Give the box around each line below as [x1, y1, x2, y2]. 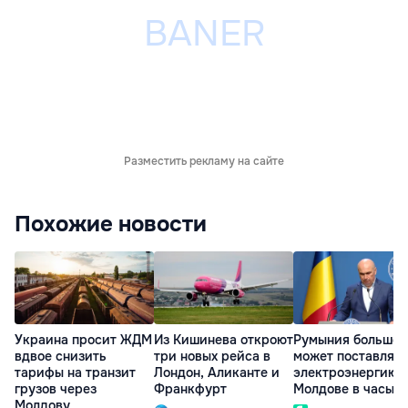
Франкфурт [154, 381, 227, 398]
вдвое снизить [15, 348, 107, 365]
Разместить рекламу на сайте [124, 154, 284, 168]
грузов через [15, 381, 97, 398]
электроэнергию [293, 364, 398, 382]
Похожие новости [15, 210, 207, 238]
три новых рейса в [154, 348, 270, 365]
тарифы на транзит [15, 364, 136, 382]
